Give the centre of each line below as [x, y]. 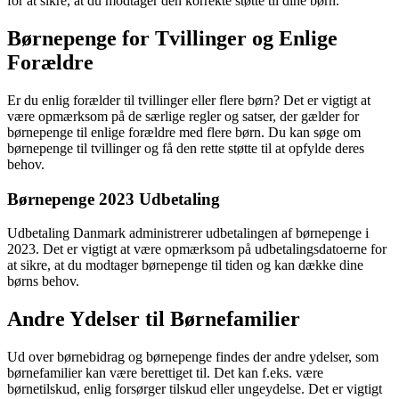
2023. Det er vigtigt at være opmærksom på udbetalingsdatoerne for [197, 249]
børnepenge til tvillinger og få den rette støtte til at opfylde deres [186, 148]
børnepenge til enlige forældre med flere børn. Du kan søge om [184, 132]
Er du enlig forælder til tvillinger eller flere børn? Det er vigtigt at [189, 100]
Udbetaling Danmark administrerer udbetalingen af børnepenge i [188, 233]
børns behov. [43, 281]
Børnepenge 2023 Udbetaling [114, 199]
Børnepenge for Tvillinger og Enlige [172, 39]
